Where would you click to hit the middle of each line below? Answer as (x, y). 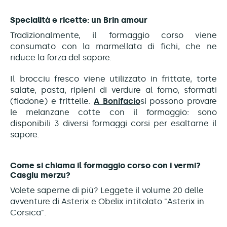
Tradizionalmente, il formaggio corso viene (113, 35)
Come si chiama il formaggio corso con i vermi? (105, 165)
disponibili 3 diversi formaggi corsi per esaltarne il (113, 123)
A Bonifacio (117, 101)
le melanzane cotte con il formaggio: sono (113, 112)
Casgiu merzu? (40, 175)
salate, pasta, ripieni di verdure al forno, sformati (113, 90)
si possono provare (179, 101)
